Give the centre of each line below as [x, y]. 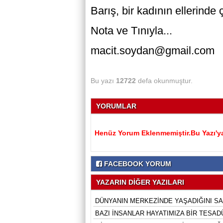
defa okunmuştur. [164, 81]
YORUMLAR [116, 106]
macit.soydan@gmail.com [153, 51]
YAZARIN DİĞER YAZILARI [140, 182]
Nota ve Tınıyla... [133, 31]
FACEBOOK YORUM [137, 164]
